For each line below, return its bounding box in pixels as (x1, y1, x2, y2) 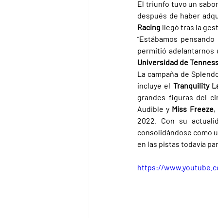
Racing (137, 22, 162, 32)
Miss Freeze (172, 104, 214, 114)
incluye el (137, 81, 173, 91)
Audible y (137, 104, 172, 114)
